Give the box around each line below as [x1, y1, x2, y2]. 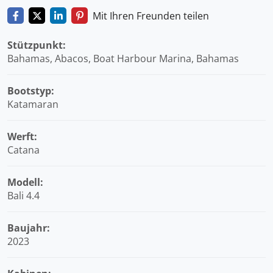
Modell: [7, 175, 43, 189]
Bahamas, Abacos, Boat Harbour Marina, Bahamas [7, 52, 239, 65]
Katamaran [7, 97, 58, 111]
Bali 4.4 [7, 189, 40, 202]
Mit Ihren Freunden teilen [93, 9, 209, 23]
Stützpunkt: [7, 38, 66, 52]
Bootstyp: [7, 84, 54, 97]
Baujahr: [7, 221, 50, 235]
